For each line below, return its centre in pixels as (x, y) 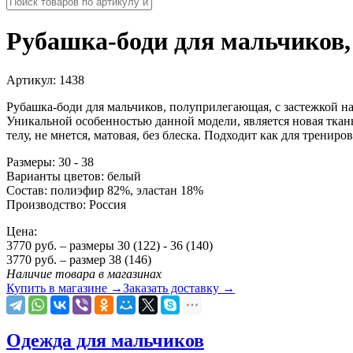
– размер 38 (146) (104, 259)
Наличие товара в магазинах (84, 273)
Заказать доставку (171, 288)
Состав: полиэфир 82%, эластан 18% (105, 190)
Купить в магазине (57, 288)
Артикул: (33, 80)
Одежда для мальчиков (105, 340)
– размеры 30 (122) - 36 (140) (135, 245)
